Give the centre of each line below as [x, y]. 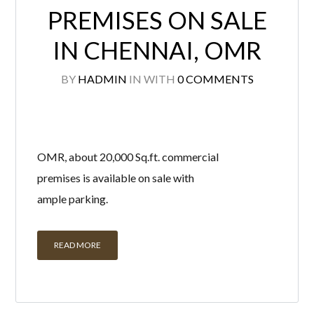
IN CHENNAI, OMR [157, 50]
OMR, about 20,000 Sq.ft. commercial [128, 157]
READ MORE [78, 245]
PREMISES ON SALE [157, 20]
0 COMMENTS [215, 79]
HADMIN [102, 79]
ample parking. [73, 199]
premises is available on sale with [116, 178]
